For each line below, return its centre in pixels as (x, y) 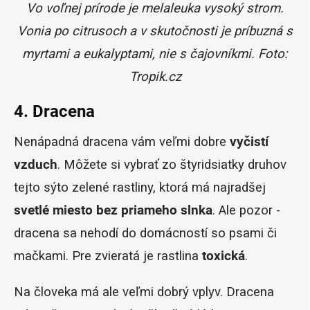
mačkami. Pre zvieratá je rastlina (108, 256)
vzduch (36, 165)
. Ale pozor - (246, 211)
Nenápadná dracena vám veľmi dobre (122, 142)
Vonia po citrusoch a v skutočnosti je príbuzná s (155, 31)
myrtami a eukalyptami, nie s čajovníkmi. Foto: (155, 54)
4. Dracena (54, 112)
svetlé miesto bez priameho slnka (113, 211)
